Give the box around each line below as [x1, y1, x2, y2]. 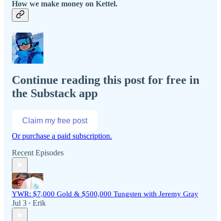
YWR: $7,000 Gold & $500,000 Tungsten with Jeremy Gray [12, 189, 198, 198]
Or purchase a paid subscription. [12, 131, 112, 140]
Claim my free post [22, 116, 87, 125]
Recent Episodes [12, 148, 64, 157]
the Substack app [12, 86, 98, 100]
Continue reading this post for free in [12, 73, 199, 86]
